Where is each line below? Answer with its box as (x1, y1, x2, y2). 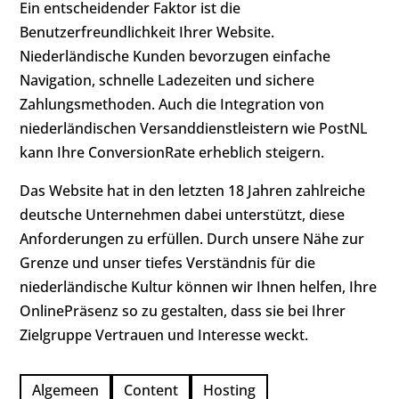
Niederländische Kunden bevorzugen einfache (20, 46, 331, 66)
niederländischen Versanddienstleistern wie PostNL (20, 118, 369, 138)
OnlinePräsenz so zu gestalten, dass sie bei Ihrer (20, 301, 346, 321)
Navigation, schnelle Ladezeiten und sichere (20, 70, 315, 90)
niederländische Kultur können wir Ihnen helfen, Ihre (20, 277, 378, 297)
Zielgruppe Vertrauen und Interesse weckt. (20, 325, 309, 345)
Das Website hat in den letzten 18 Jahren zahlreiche (20, 181, 366, 200)
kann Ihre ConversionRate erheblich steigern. (20, 142, 325, 162)
